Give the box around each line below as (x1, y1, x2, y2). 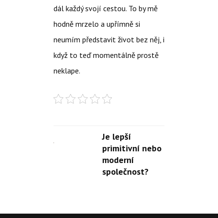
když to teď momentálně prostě (53, 50, 159, 60)
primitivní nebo (102, 142, 162, 154)
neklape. (53, 65, 80, 75)
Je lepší (102, 130, 131, 142)
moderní (102, 154, 134, 165)
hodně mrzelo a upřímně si (53, 18, 140, 29)
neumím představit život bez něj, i (53, 34, 164, 44)
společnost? (102, 165, 148, 177)
